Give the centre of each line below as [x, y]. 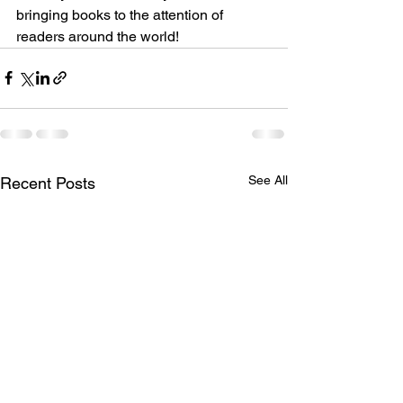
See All [268, 179]
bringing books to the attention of [121, 14]
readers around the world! [98, 36]
